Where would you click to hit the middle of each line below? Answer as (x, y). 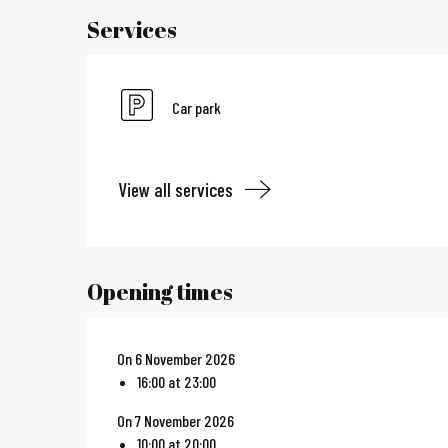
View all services (176, 189)
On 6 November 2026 (176, 359)
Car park (197, 107)
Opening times (160, 292)
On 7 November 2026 (176, 421)
